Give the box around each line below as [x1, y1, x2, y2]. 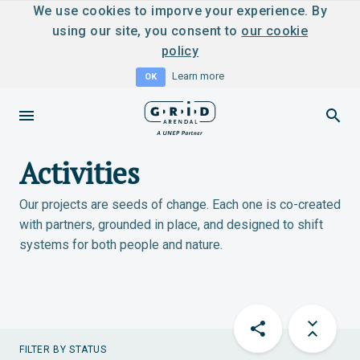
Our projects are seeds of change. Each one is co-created [19, 197, 341, 212]
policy [161, 43, 199, 59]
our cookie [241, 23, 309, 39]
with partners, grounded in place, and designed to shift [19, 217, 323, 232]
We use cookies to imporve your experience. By [33, 3, 327, 18]
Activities [19, 154, 140, 192]
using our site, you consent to [51, 23, 242, 39]
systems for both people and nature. [19, 237, 223, 252]
